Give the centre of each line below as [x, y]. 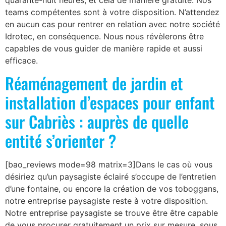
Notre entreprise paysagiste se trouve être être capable [111, 213]
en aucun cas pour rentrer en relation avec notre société [112, 24]
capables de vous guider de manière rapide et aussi [104, 48]
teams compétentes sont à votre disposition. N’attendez [112, 12]
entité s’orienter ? [61, 141]
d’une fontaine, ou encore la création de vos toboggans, [112, 189]
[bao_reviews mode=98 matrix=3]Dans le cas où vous [109, 165]
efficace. [21, 61]
